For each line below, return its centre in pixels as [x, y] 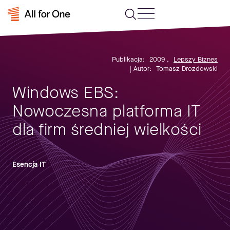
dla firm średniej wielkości [107, 130]
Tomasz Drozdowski [187, 69]
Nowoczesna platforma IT [107, 111]
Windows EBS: [65, 93]
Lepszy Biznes [196, 59]
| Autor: [141, 69]
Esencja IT [29, 165]
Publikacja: [128, 59]
